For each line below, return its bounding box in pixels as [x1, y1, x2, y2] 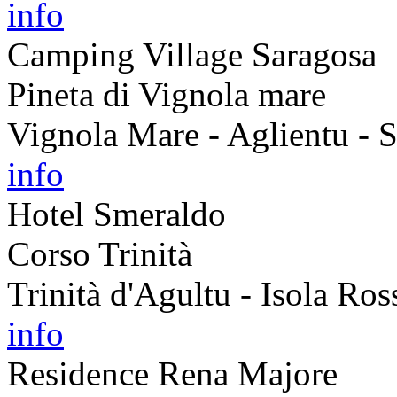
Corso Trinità [7, 234, 192, 273]
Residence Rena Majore [7, 354, 338, 393]
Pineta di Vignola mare [7, 74, 326, 113]
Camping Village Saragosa [7, 35, 377, 74]
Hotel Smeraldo [7, 194, 226, 233]
